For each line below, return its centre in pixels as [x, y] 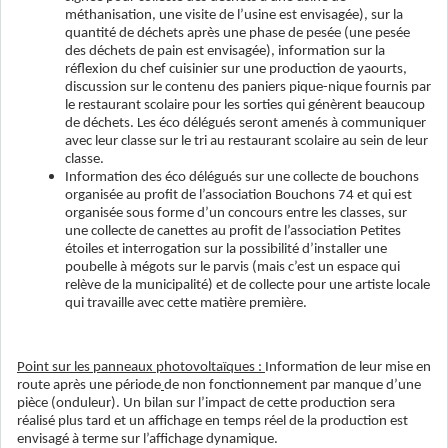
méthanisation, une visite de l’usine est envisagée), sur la [234, 16]
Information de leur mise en [348, 368]
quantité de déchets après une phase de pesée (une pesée [237, 34]
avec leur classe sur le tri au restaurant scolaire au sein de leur [246, 142]
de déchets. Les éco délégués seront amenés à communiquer [245, 124]
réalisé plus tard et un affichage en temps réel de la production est [212, 422]
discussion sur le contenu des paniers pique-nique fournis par [248, 88]
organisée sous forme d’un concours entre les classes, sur [236, 214]
